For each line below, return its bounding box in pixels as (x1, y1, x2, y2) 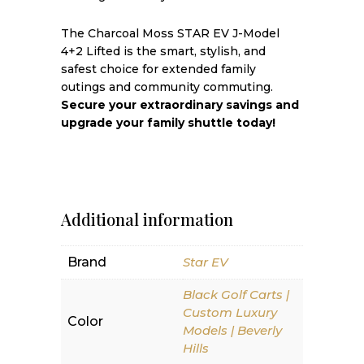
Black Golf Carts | (182, 287, 289, 302)
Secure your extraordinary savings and (60, 97, 299, 112)
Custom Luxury (182, 305, 277, 320)
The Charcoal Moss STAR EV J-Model (60, 26, 279, 41)
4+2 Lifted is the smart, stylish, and (60, 44, 266, 58)
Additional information (60, 208, 233, 230)
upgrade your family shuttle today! (60, 115, 275, 130)
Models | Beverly (182, 323, 282, 338)
